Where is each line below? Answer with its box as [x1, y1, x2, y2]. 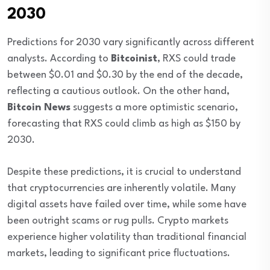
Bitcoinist [111, 54, 157, 64]
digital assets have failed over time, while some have [7, 199, 246, 210]
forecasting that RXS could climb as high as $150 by [7, 119, 240, 130]
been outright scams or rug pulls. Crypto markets [7, 216, 228, 227]
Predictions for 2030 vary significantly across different [7, 37, 254, 48]
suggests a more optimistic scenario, [71, 102, 238, 113]
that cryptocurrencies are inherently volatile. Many [7, 183, 236, 194]
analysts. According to [7, 54, 111, 64]
